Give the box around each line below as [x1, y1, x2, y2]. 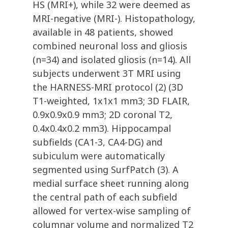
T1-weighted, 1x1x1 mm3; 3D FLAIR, [33, 95, 190, 107]
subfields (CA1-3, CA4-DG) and [33, 136, 162, 149]
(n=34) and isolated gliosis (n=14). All [33, 53, 191, 66]
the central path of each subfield [33, 191, 177, 204]
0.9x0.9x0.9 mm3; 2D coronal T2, [33, 108, 173, 121]
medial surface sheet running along [33, 177, 189, 190]
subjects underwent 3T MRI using [33, 67, 181, 80]
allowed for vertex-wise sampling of [33, 205, 191, 217]
